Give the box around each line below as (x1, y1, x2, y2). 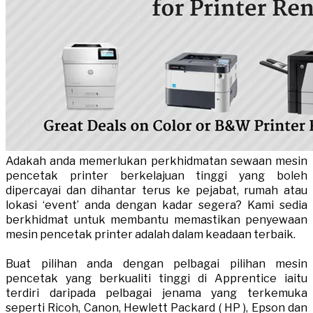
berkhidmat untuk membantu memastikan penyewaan (6, 213, 307, 227)
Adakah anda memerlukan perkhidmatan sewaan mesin (6, 154, 307, 168)
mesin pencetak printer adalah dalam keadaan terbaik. (6, 228, 296, 242)
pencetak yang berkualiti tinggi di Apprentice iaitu (6, 272, 307, 286)
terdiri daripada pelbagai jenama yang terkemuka (6, 286, 307, 300)
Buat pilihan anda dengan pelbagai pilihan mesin (6, 257, 307, 271)
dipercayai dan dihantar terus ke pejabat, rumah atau (6, 184, 307, 198)
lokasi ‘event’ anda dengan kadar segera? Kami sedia (6, 198, 307, 212)
